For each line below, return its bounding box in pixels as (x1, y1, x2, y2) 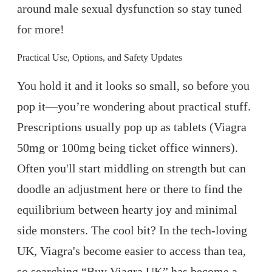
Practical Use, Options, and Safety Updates (17, 52, 182, 63)
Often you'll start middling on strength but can (17, 161, 246, 175)
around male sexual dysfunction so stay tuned (17, 2, 242, 16)
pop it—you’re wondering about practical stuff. (17, 100, 251, 114)
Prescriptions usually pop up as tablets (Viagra (17, 120, 246, 134)
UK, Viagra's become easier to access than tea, (17, 244, 246, 258)
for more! (17, 22, 64, 36)
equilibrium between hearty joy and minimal (17, 203, 237, 217)
